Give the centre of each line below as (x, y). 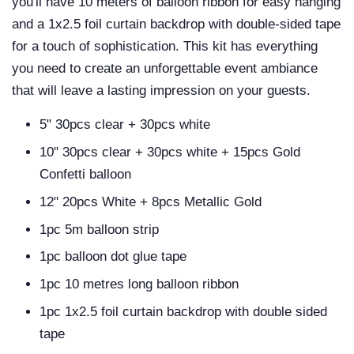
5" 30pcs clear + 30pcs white (125, 125)
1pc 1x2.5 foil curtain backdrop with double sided (183, 311)
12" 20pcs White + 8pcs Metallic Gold (151, 201)
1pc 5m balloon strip (99, 229)
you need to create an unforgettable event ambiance (165, 69)
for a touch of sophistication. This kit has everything (165, 47)
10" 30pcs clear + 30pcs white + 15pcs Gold (170, 152)
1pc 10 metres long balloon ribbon (139, 284)
